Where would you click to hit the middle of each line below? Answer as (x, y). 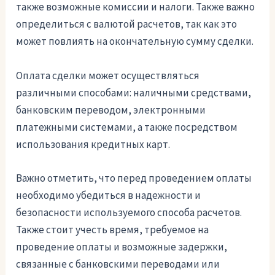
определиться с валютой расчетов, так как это (127, 24)
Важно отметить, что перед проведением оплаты (134, 178)
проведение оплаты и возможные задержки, (122, 246)
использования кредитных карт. (93, 144)
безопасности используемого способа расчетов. (129, 212)
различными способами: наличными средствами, (134, 92)
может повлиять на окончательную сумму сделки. (135, 41)
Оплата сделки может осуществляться (108, 75)
